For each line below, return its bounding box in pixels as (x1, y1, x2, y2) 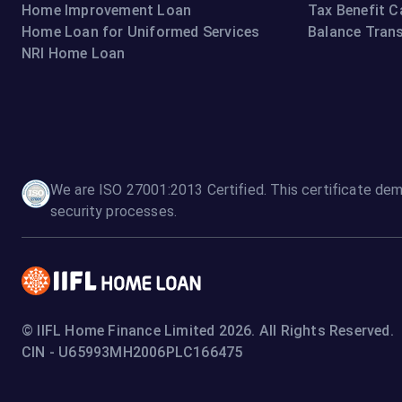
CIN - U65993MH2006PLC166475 (22, 344, 243, 362)
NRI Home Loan (22, 44, 126, 62)
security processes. (50, 203, 178, 221)
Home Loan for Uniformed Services (22, 22, 260, 40)
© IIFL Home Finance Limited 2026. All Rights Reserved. (22, 322, 394, 340)
